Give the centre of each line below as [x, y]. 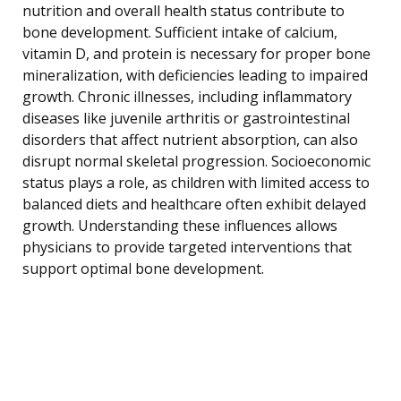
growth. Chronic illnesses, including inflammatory [187, 96]
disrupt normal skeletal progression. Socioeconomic [196, 161]
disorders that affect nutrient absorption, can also [190, 139]
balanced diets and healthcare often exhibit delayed [194, 204]
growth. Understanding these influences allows [180, 225]
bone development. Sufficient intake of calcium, [180, 32]
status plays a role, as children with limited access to [196, 182]
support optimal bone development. [143, 268]
